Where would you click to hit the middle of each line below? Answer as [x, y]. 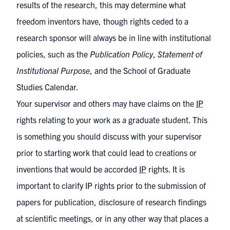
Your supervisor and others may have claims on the [106, 103]
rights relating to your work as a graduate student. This [112, 120]
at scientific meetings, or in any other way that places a [112, 218]
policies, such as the [53, 54]
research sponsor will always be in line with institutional [114, 37]
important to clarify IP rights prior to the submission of [111, 185]
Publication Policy [121, 54]
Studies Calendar [46, 87]
